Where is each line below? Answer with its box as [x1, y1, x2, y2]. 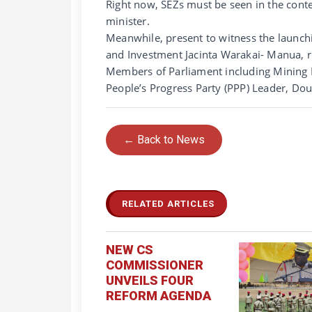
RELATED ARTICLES [122, 198, 214, 209]
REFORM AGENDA [106, 288, 211, 303]
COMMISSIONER [106, 257, 203, 272]
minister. [106, 13, 150, 28]
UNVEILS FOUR [106, 272, 194, 288]
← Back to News [123, 132, 205, 146]
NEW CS [106, 242, 153, 257]
